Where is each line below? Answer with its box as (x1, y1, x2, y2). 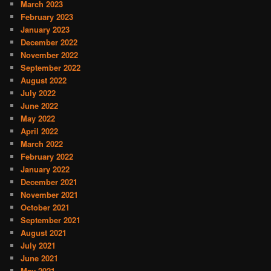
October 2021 (21, 201, 70, 213)
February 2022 (21, 150, 74, 162)
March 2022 (21, 137, 64, 149)
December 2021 (21, 175, 78, 188)
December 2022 (21, 36, 78, 48)
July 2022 (21, 87, 56, 99)
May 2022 (21, 112, 56, 124)
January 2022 (21, 163, 70, 175)
